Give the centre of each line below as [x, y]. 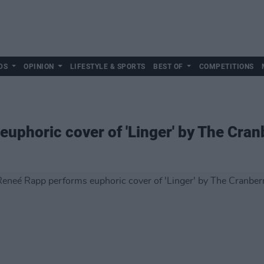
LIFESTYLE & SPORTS [108, 67]
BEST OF [168, 67]
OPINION [39, 67]
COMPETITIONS [226, 67]
